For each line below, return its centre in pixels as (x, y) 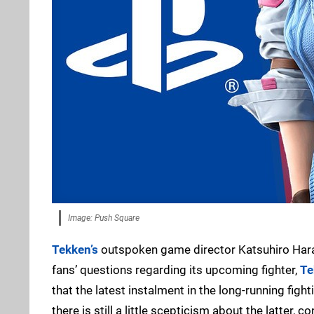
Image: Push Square (104, 218)
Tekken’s (75, 249)
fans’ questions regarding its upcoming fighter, (176, 269)
